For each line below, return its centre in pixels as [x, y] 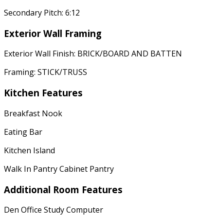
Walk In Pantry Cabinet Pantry [59, 169]
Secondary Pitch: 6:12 [42, 12]
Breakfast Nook [33, 113]
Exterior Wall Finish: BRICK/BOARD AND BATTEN [93, 54]
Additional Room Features [63, 189]
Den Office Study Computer [54, 210]
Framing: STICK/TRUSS [45, 72]
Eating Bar [23, 132]
